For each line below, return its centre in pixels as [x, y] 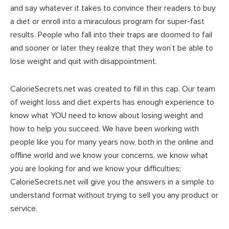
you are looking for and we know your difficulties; [96, 169]
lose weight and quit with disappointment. [84, 61]
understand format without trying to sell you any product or [114, 195]
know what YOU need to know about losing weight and [107, 116]
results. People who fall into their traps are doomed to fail [111, 35]
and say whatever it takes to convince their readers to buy [113, 8]
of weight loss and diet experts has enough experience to [112, 102]
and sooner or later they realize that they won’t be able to [112, 48]
